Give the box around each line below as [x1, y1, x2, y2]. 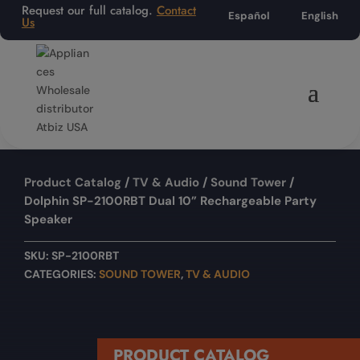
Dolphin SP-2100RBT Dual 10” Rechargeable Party [24, 193, 317, 209]
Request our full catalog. [21, 2, 157, 19]
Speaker [24, 211, 72, 227]
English [301, 9, 339, 22]
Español [228, 9, 270, 22]
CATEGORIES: [24, 267, 99, 281]
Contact [156, 2, 196, 19]
